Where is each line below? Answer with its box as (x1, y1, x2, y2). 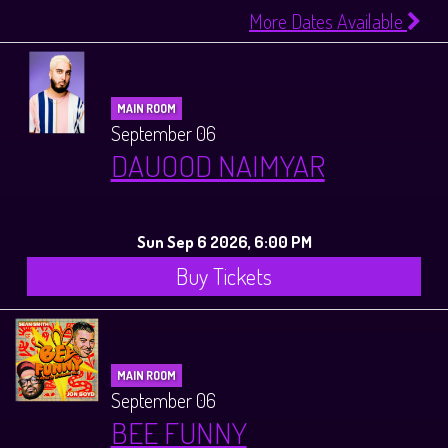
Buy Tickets (176, 261, 272, 290)
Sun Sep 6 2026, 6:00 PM (136, 230, 312, 252)
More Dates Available (249, 7, 407, 34)
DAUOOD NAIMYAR (110, 145, 325, 184)
